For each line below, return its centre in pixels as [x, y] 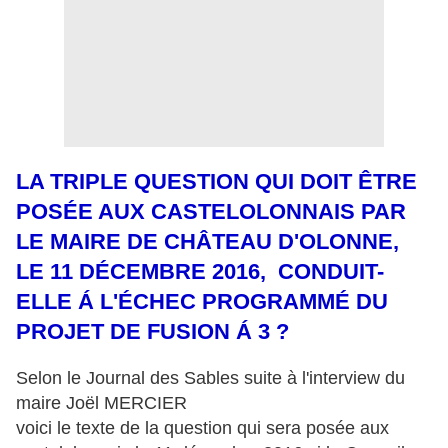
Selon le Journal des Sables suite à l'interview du [210, 378]
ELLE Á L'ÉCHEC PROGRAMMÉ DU [202, 302]
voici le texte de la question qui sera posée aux [202, 428]
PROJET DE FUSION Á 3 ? [152, 332]
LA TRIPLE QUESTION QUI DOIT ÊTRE [216, 182]
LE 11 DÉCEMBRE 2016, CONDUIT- [200, 272]
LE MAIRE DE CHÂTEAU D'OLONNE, [207, 242]
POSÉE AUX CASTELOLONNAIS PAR [211, 212]
